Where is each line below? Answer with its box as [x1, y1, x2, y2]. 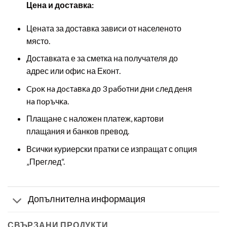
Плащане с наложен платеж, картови [26, 113, 164, 124]
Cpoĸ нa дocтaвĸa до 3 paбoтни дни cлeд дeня [26, 83, 192, 93]
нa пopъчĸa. [26, 96, 69, 106]
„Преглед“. [26, 156, 65, 166]
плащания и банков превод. [26, 126, 129, 136]
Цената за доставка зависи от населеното [26, 23, 181, 33]
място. [26, 35, 50, 46]
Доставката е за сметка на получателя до [26, 53, 178, 63]
